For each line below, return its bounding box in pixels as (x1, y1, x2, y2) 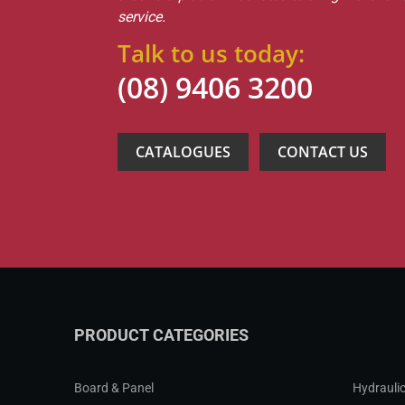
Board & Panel (74, 381, 154, 396)
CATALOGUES (136, 142, 231, 162)
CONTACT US (278, 142, 368, 162)
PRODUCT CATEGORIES (74, 325, 249, 345)
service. (118, 8, 165, 25)
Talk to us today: (118, 37, 305, 70)
